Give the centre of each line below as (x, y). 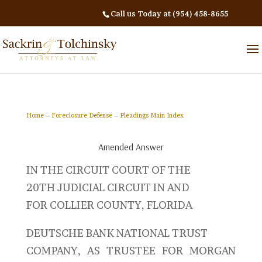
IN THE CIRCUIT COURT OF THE (108, 170)
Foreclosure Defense (82, 116)
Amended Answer (131, 147)
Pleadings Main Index (151, 116)
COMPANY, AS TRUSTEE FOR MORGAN (131, 251)
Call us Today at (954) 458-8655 (170, 13)
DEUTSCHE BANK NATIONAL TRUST (117, 233)
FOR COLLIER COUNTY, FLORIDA (109, 205)
